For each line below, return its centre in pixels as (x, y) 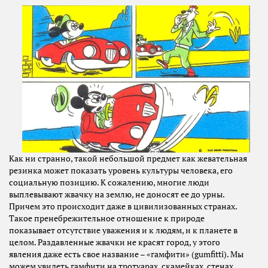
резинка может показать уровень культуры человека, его (121, 171)
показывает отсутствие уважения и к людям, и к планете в (123, 231)
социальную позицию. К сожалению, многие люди (109, 183)
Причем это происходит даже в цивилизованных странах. (123, 207)
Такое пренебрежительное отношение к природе (107, 219)
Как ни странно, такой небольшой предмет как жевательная (128, 159)
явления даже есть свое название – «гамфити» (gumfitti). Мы (126, 255)
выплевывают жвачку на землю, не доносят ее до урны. (117, 195)
